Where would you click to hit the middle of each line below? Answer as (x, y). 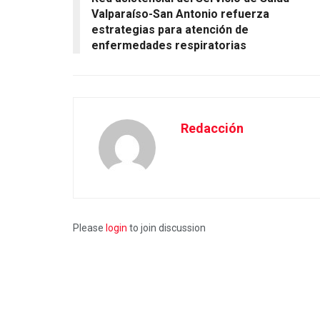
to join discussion (166, 228)
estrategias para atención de (170, 30)
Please (89, 228)
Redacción (212, 129)
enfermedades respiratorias (169, 46)
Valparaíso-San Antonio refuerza (180, 14)
